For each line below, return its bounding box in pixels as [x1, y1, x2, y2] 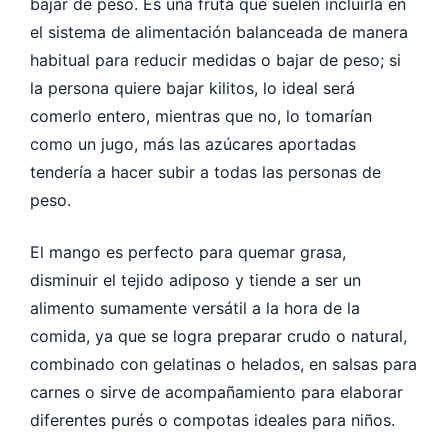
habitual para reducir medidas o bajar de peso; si [30, 49, 401, 70]
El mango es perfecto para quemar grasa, [30, 241, 346, 262]
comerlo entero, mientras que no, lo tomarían [30, 105, 372, 126]
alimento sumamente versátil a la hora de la [30, 297, 360, 318]
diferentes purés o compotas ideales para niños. [30, 409, 400, 430]
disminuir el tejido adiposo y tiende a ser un [30, 269, 361, 290]
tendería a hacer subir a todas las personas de [30, 161, 381, 182]
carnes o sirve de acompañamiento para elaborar [30, 381, 403, 402]
